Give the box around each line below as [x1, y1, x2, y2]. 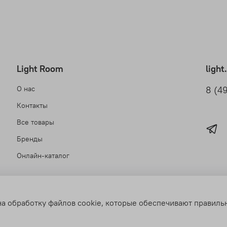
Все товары [17, 118, 54, 127]
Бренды [17, 134, 43, 144]
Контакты [17, 101, 48, 110]
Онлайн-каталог [17, 151, 69, 161]
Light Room [17, 63, 63, 75]
